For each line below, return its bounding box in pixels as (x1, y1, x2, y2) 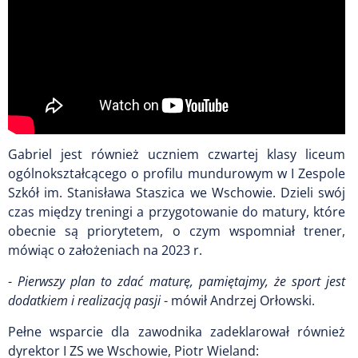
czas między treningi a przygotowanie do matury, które (8, 202, 345, 221)
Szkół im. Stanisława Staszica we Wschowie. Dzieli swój (8, 183, 345, 201)
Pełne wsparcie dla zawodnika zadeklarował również (8, 322, 345, 340)
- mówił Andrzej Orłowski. (161, 291, 315, 309)
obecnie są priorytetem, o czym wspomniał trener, (8, 221, 345, 240)
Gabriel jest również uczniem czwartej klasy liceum (8, 145, 345, 163)
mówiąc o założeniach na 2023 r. (8, 241, 202, 259)
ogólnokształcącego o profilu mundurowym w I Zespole (8, 164, 345, 182)
